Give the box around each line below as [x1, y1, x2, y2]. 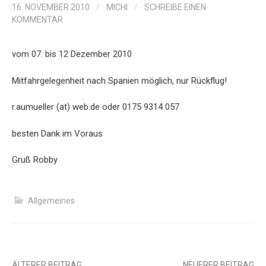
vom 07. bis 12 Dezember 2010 [12, 49, 132, 60]
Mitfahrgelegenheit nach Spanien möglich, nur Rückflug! [12, 75, 227, 86]
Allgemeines [28, 195, 75, 205]
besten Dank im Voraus [12, 128, 103, 139]
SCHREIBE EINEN [144, 2, 206, 12]
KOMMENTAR [12, 15, 63, 25]
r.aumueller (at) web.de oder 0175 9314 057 [12, 102, 179, 113]
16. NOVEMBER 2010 [12, 2, 90, 12]
